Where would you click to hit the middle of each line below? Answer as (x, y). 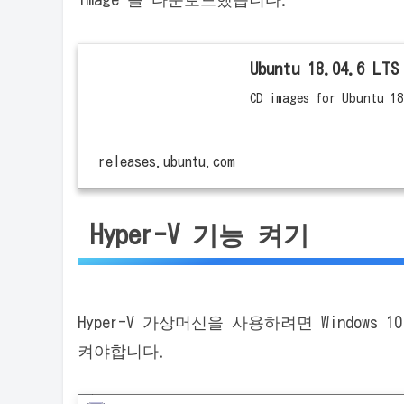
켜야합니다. (122, 350)
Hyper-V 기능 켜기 (200, 234)
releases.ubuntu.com (166, 162)
